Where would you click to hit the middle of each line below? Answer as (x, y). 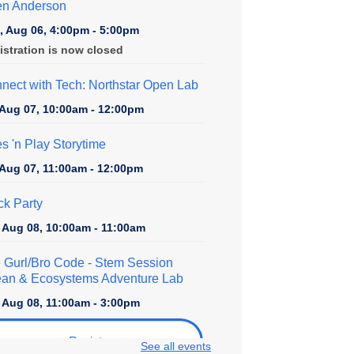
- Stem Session (128, 262)
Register (91, 341)
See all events (175, 346)
